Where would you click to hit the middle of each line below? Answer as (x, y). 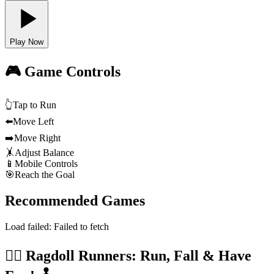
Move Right (37, 138)
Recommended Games (75, 201)
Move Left (33, 122)
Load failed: (29, 226)
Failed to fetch (81, 226)
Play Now (27, 42)
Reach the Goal (45, 175)
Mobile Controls (46, 164)
